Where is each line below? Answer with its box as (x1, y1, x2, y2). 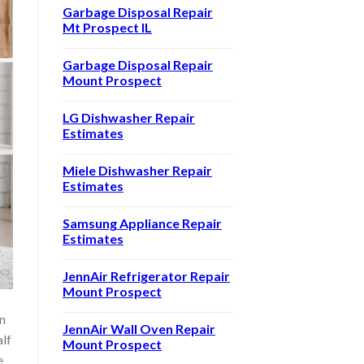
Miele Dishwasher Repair (63, 162, 212, 178)
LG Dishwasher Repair (63, 109, 195, 125)
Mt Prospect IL (63, 19, 152, 35)
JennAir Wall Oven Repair (63, 320, 215, 336)
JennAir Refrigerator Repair (63, 267, 230, 284)
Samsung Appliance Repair (63, 214, 222, 231)
